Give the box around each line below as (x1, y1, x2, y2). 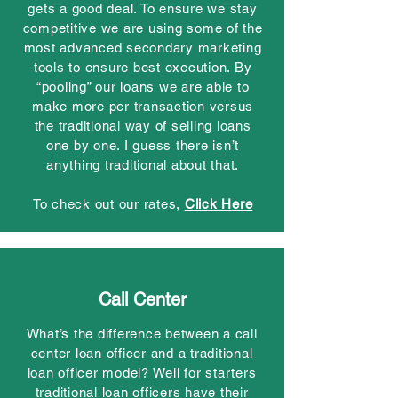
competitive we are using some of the (22, 20, 263, 36)
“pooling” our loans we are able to (36, 79, 250, 94)
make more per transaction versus (32, 99, 253, 114)
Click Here (184, 196, 253, 211)
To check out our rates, (32, 196, 185, 211)
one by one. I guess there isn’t (45, 138, 240, 153)
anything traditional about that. (46, 157, 239, 172)
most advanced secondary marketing (23, 40, 262, 55)
